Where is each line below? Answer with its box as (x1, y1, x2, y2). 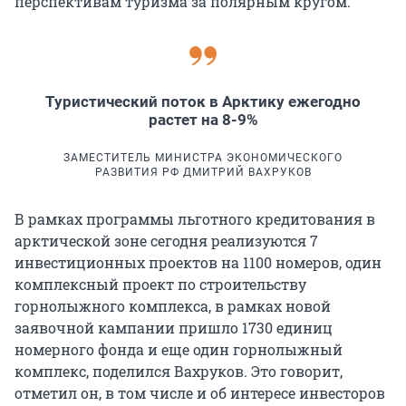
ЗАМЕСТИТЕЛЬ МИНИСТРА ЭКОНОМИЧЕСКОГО (63, 151, 343, 165)
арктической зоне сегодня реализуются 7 (14, 231, 318, 251)
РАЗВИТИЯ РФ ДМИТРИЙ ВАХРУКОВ (94, 166, 312, 179)
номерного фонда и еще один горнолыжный (14, 340, 343, 360)
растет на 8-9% (148, 111, 258, 130)
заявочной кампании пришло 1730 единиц (14, 318, 333, 338)
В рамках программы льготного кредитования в (14, 209, 375, 229)
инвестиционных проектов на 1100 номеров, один (14, 253, 382, 273)
